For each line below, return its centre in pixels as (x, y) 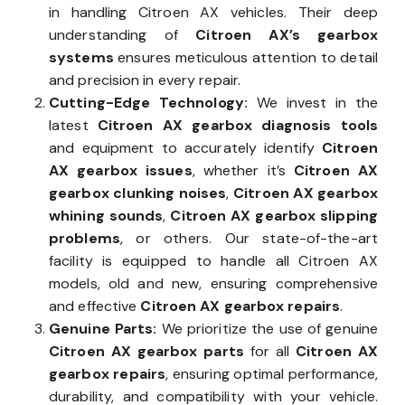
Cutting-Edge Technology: (148, 103)
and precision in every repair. (145, 80)
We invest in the (312, 103)
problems (85, 239)
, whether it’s (243, 171)
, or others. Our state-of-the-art (249, 239)
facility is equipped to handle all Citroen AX (213, 261)
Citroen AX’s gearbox (287, 35)
